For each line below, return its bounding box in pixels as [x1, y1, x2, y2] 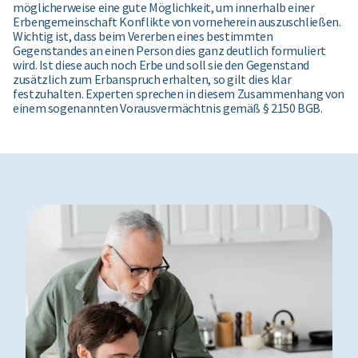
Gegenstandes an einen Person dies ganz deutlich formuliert [13, 42, 326, 59]
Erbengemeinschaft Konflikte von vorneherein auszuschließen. [13, 14, 341, 30]
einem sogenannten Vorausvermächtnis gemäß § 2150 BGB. [13, 100, 323, 117]
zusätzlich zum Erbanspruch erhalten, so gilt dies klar [13, 71, 292, 88]
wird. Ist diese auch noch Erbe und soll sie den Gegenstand [13, 57, 309, 74]
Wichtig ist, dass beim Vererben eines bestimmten [13, 28, 273, 45]
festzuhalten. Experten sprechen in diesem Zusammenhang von [13, 86, 344, 102]
